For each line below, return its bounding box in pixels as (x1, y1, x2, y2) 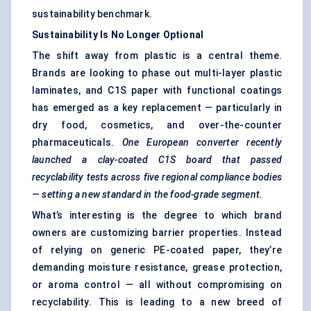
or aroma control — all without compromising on (32, 279, 282, 291)
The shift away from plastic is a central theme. (32, 50, 282, 62)
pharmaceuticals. (32, 137, 122, 149)
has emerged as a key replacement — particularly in (32, 102, 282, 114)
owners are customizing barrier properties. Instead (32, 227, 282, 239)
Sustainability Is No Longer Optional (32, 29, 204, 41)
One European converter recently (121, 137, 282, 149)
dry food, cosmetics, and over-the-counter (32, 119, 282, 131)
